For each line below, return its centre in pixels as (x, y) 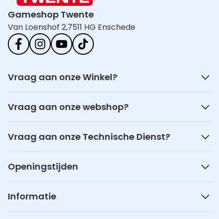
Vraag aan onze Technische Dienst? (89, 137)
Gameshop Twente (51, 15)
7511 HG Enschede (101, 27)
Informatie (32, 197)
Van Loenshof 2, (38, 27)
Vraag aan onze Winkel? (63, 77)
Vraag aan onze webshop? (68, 107)
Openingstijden (43, 167)
